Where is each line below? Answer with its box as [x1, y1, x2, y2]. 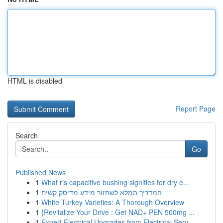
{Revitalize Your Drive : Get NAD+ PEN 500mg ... [41, 207, 195, 217]
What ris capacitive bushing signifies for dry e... [41, 177, 189, 187]
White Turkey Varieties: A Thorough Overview [41, 197, 184, 207]
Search [15, 130, 38, 140]
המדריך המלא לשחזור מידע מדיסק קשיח [41, 187, 162, 197]
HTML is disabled [7, 76, 62, 86]
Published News [15, 167, 66, 177]
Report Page [176, 104, 216, 113]
